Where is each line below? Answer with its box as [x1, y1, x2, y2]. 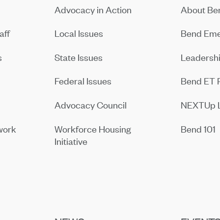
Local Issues [55, 27, 104, 39]
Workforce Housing [55, 122, 132, 135]
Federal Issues [55, 75, 112, 87]
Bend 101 [181, 122, 216, 135]
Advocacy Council [55, 98, 127, 111]
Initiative [55, 135, 88, 147]
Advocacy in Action [55, 3, 132, 16]
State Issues [55, 51, 103, 63]
